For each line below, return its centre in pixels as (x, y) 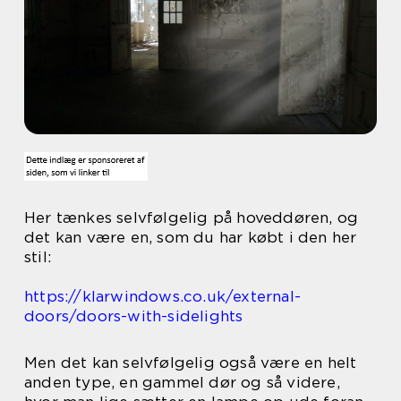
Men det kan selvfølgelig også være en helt (191, 363)
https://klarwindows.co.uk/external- (163, 296)
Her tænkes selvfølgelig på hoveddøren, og (192, 218)
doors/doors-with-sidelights (134, 316)
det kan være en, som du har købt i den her (191, 237)
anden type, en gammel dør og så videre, (182, 382)
